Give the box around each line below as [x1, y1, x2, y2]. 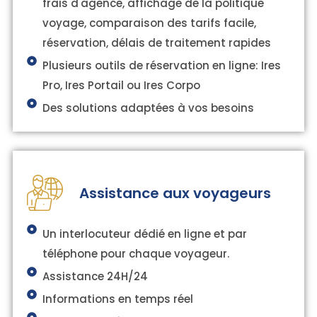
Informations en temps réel [42, 292, 194, 307]
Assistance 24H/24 [42, 269, 149, 284]
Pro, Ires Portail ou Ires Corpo [42, 78, 201, 93]
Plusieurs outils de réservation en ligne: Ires [42, 58, 282, 74]
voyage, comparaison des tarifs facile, [42, 16, 257, 31]
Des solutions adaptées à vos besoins [42, 100, 255, 116]
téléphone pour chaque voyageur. [42, 246, 230, 262]
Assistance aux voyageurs [79, 183, 271, 203]
